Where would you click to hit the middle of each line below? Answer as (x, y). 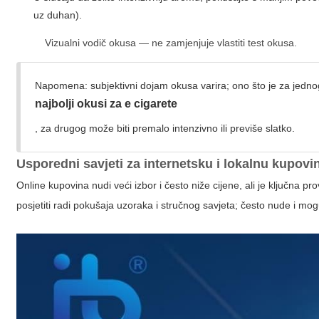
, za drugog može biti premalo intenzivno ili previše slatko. (165, 128)
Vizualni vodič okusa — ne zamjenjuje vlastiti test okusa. (171, 43)
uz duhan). (58, 15)
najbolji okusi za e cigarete (106, 104)
